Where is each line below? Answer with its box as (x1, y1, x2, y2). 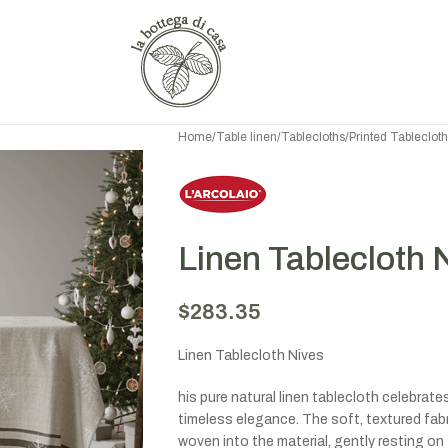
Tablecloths (280, 129, 345, 144)
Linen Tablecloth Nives (177, 348, 324, 363)
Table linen (215, 129, 277, 144)
